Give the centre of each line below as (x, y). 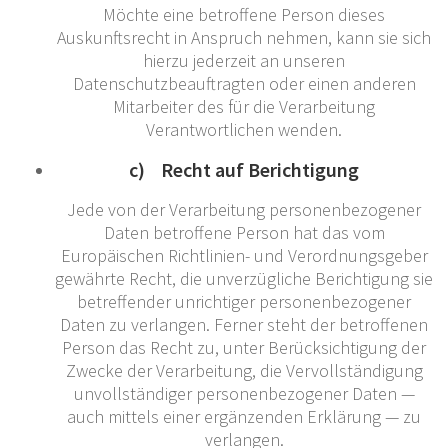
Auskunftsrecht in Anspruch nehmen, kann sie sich (244, 37)
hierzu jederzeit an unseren (244, 60)
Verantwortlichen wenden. (244, 129)
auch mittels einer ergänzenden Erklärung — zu (244, 416)
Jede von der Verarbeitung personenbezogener (244, 209)
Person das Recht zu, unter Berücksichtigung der (244, 347)
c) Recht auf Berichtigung (244, 169)
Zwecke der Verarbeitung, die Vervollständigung (244, 370)
